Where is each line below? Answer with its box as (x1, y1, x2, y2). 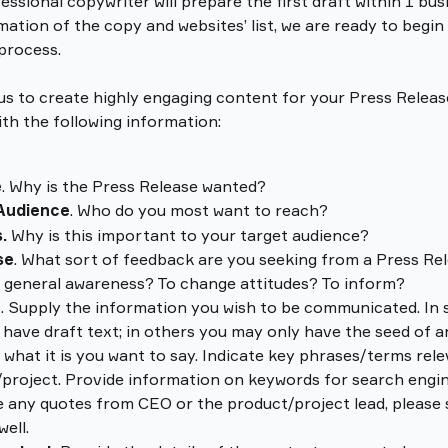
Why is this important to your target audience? (7, 224, 373, 245)
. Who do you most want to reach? (70, 200, 332, 221)
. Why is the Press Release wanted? (2, 175, 270, 196)
